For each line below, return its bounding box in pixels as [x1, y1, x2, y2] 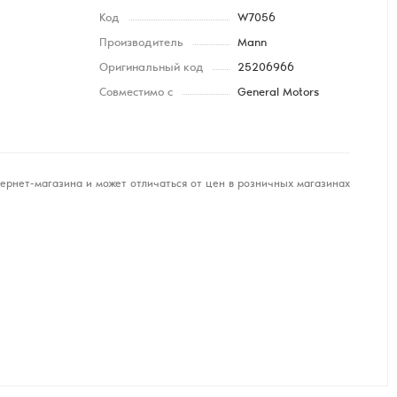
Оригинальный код [99, 63, 204, 74]
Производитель [99, 38, 183, 50]
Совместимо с [99, 88, 173, 99]
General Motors [237, 88, 319, 99]
